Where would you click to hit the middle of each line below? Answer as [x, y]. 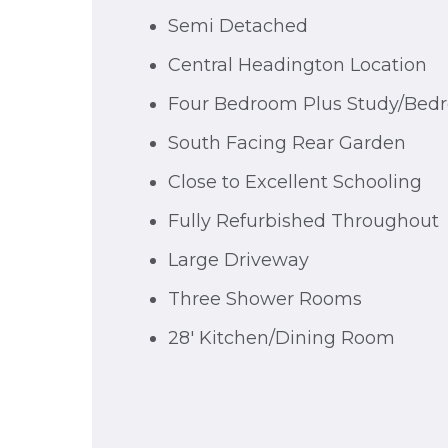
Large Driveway [238, 260]
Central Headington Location [297, 65]
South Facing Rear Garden [287, 143]
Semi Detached [238, 26]
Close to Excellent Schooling [295, 182]
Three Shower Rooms [265, 299]
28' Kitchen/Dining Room [281, 338]
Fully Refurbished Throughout [303, 221]
